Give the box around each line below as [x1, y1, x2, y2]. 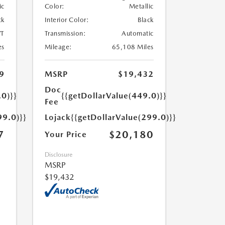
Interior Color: [44, 16, 89, 24]
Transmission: [44, 30, 86, 37]
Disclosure [44, 151, 72, 158]
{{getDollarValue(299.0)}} [70, 113, 176, 122]
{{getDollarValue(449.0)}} [61, 91, 167, 100]
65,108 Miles [111, 43, 154, 51]
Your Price [44, 130, 87, 139]
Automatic [122, 30, 154, 37]
